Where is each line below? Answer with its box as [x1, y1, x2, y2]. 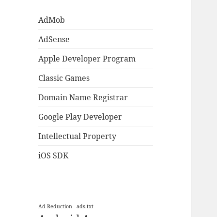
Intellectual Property [38, 130, 117, 141]
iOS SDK [38, 150, 69, 161]
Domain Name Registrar [38, 92, 128, 103]
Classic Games [38, 72, 90, 83]
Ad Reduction [38, 202, 73, 210]
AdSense [38, 33, 70, 45]
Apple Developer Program [38, 53, 136, 64]
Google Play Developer [38, 111, 123, 122]
